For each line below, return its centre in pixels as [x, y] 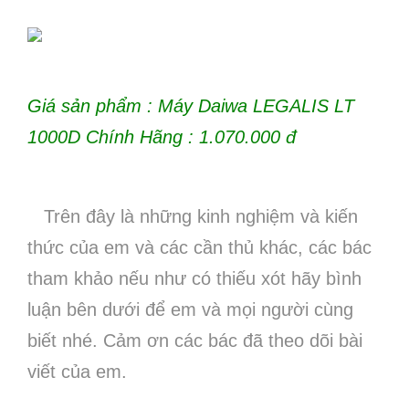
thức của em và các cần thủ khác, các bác [199, 247]
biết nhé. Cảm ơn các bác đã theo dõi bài [195, 341]
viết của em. [77, 372]
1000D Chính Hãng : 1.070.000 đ [162, 137]
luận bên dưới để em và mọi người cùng [190, 309]
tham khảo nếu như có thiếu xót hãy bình [194, 278]
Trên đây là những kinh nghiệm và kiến [193, 216]
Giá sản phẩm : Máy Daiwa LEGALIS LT [191, 106]
